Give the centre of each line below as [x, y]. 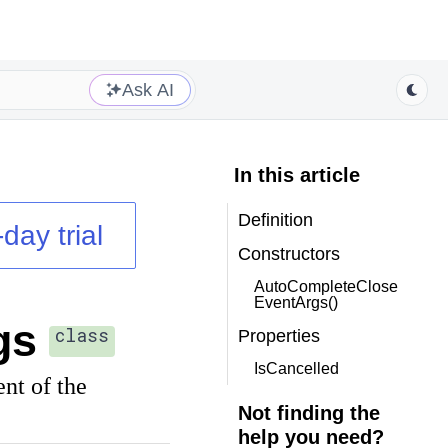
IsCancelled [296, 368]
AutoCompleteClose [325, 286]
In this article [296, 175]
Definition [275, 220]
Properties [278, 336]
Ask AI [148, 89]
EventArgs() [295, 302]
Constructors [288, 254]
